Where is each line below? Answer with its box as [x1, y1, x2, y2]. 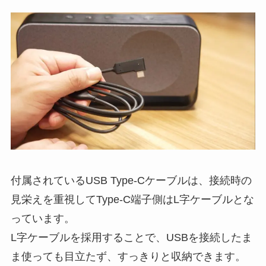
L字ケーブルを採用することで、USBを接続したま [10, 232, 252, 244]
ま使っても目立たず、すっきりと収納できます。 [10, 251, 246, 263]
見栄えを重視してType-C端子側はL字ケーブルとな [10, 194, 254, 206]
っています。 [10, 213, 75, 225]
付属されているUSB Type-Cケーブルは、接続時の [10, 175, 252, 187]
